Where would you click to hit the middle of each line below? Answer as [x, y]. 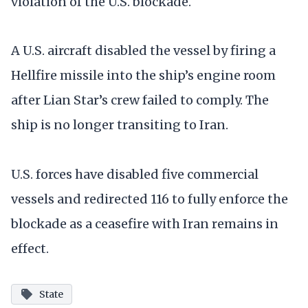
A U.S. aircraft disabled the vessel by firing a [143, 51]
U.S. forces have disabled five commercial [135, 174]
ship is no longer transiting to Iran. [120, 125]
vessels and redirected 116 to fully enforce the [150, 199]
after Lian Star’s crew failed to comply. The [140, 100]
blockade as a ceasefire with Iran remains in [145, 223]
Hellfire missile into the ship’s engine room [143, 76]
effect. [30, 248]
